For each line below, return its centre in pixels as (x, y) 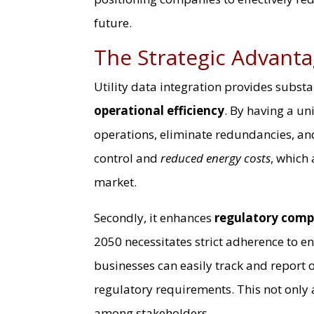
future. (113, 22)
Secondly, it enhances (155, 217)
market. (116, 182)
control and (128, 158)
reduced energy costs (216, 158)
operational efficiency (159, 110)
